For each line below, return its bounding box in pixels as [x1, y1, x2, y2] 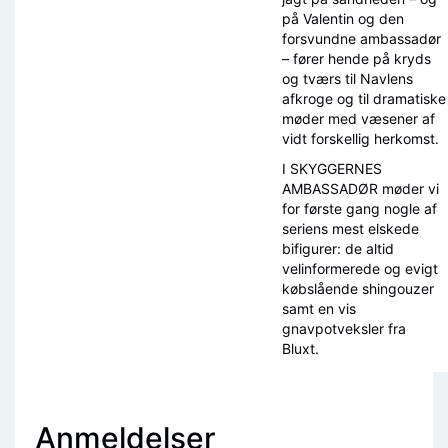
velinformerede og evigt [282, 260, 438, 278]
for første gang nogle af [282, 200, 437, 218]
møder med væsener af [282, 110, 435, 128]
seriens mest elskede [282, 220, 419, 238]
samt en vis [282, 300, 356, 318]
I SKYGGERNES [282, 160, 382, 178]
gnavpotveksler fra [282, 320, 406, 338]
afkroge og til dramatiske [282, 90, 446, 108]
